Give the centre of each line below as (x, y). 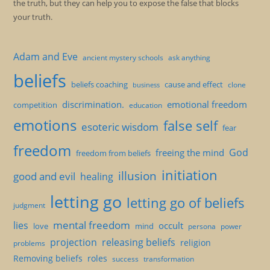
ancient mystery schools (123, 58)
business (146, 85)
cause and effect (194, 84)
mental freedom (92, 225)
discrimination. (93, 104)
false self (191, 125)
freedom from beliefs (114, 153)
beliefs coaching (100, 84)
